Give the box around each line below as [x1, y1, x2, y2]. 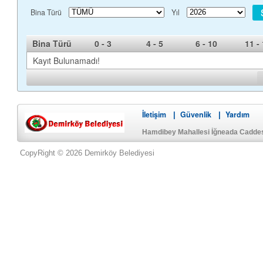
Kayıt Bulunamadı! [32, 54, 100, 66]
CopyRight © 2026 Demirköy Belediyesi [19, 149, 154, 158]
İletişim [142, 109, 166, 120]
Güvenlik [180, 109, 211, 120]
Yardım [225, 109, 249, 120]
